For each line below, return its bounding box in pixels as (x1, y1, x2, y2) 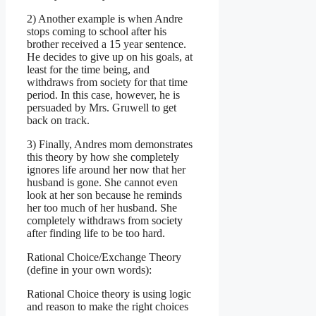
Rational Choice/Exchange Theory (27, 250, 181, 263)
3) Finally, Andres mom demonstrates (27, 138, 193, 150)
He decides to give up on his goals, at (27, 50, 193, 63)
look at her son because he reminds (27, 188, 182, 201)
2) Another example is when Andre (27, 12, 183, 25)
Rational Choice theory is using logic (27, 287, 191, 300)
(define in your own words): (27, 263, 152, 276)
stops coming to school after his (27, 25, 166, 37)
